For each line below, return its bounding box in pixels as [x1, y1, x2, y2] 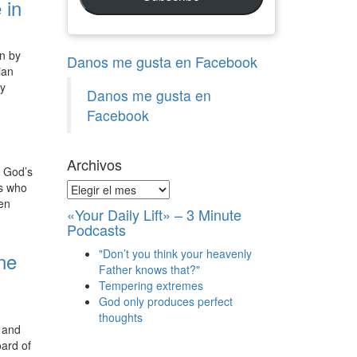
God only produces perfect [98, 293, 233, 310]
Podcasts [66, 219, 126, 241]
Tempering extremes [98, 277, 203, 294]
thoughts [98, 309, 143, 326]
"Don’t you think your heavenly [98, 245, 252, 262]
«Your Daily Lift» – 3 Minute [66, 204, 241, 226]
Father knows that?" [98, 261, 200, 278]
